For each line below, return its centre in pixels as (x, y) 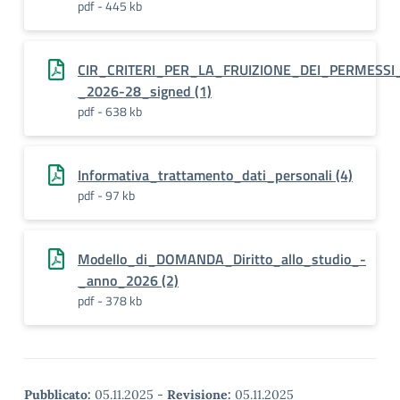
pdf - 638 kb (110, 111)
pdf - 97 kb (106, 195)
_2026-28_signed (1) (145, 91)
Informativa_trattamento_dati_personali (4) (215, 175)
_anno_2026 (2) (128, 280)
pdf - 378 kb (110, 300)
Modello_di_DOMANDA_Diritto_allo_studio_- (222, 259)
